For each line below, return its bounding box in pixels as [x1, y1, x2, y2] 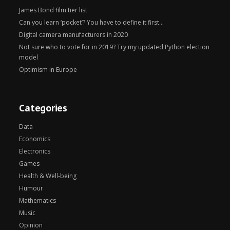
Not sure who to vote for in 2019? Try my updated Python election [19, 43, 210, 51]
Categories [19, 102, 67, 114]
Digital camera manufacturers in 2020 [19, 30, 128, 39]
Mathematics [19, 196, 56, 205]
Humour [19, 184, 44, 193]
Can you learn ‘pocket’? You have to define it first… [19, 18, 164, 27]
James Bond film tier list [19, 6, 88, 14]
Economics [19, 135, 51, 143]
